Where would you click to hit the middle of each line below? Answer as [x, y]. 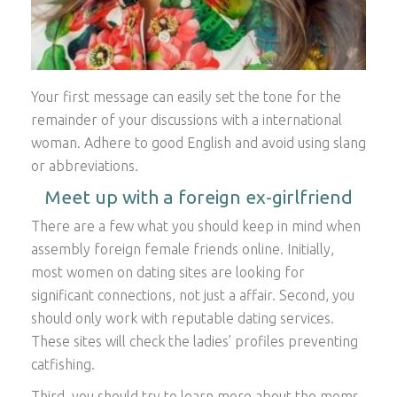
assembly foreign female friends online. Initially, [183, 249]
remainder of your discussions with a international [187, 119]
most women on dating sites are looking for [168, 272]
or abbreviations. [85, 165]
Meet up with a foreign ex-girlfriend [198, 197]
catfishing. [63, 365]
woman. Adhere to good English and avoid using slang [198, 142]
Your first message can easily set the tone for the [186, 96]
